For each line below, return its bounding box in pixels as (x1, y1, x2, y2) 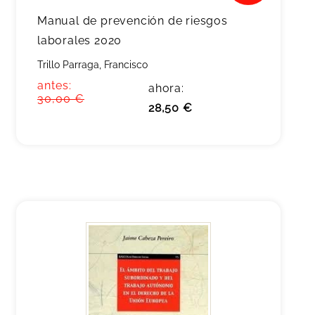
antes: (37, 79, 72, 92)
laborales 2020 (37, 34, 122, 47)
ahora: (148, 82, 184, 95)
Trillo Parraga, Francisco (37, 59, 148, 70)
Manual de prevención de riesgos (37, 14, 228, 27)
